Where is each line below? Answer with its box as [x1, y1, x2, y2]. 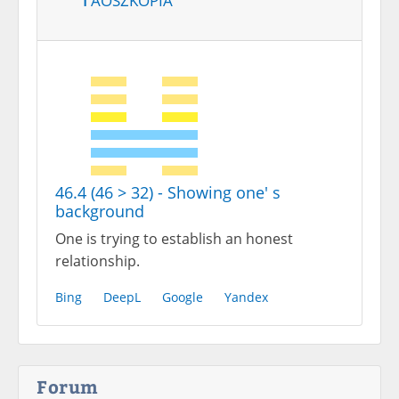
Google [162, 289, 203, 305]
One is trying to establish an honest [55, 229, 293, 248]
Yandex [224, 289, 268, 305]
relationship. [55, 251, 140, 271]
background [55, 200, 144, 222]
